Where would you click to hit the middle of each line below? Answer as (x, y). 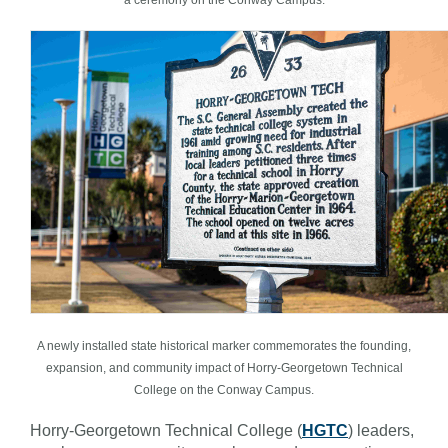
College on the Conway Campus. (224, 389)
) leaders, (381, 430)
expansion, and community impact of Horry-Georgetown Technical (224, 367)
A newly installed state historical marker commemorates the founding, (224, 345)
